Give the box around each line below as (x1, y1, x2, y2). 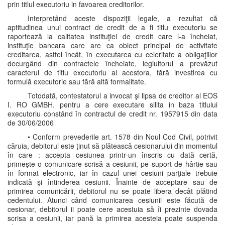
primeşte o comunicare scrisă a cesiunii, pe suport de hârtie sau (8, 159, 217, 169)
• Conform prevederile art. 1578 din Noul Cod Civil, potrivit (28, 132, 217, 142)
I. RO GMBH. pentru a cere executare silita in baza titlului (8, 99, 217, 109)
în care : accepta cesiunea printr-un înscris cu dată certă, (8, 150, 217, 160)
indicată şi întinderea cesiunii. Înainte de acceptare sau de (8, 177, 217, 187)
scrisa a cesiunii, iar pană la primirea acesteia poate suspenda (8, 213, 217, 223)
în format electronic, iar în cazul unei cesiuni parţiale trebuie (8, 168, 217, 178)
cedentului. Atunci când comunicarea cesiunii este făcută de (8, 195, 217, 205)
